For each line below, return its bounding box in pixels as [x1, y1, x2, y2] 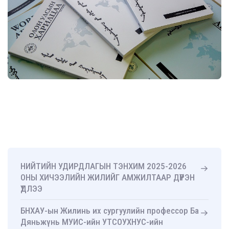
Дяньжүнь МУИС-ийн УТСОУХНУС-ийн [20, 217, 163, 227]
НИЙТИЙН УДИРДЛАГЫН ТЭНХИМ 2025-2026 [20, 161, 187, 172]
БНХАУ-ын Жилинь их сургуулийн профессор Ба [20, 205, 199, 216]
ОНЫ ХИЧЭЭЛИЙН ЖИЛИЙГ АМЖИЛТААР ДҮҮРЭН [20, 172, 195, 183]
